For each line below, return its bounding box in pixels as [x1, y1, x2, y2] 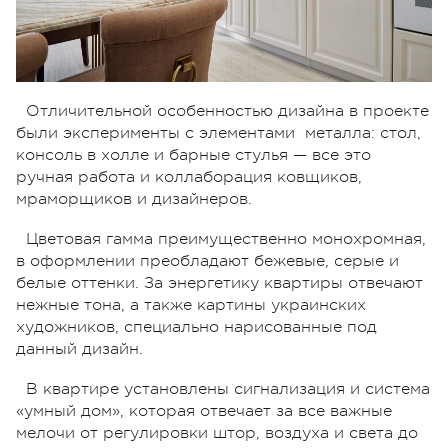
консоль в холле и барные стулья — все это [16, 145, 371, 164]
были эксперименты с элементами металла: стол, [16, 123, 421, 142]
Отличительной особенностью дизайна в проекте [26, 101, 429, 120]
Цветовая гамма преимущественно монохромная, [26, 229, 426, 248]
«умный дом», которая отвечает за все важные [16, 401, 392, 420]
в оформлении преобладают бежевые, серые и [16, 251, 399, 270]
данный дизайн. [16, 339, 143, 358]
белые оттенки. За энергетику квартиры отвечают [16, 273, 423, 292]
